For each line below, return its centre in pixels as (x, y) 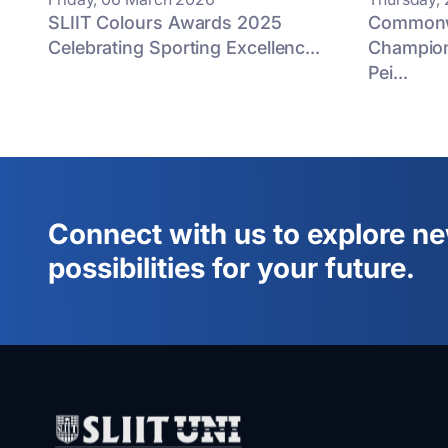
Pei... (388, 72)
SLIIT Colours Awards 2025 (165, 22)
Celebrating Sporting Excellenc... (184, 47)
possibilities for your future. (231, 268)
